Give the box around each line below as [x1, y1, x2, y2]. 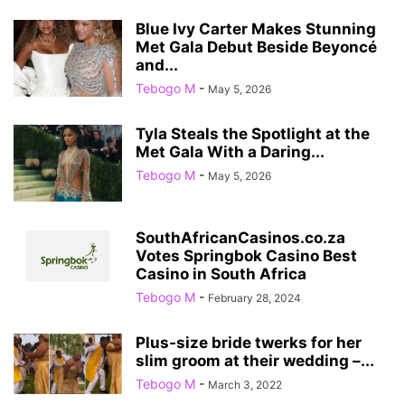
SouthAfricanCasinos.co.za [136, 228, 345, 247]
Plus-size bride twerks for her [136, 333, 362, 352]
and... [136, 55, 178, 74]
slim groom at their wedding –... [136, 351, 374, 370]
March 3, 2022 [208, 377, 282, 391]
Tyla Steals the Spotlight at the [136, 124, 370, 143]
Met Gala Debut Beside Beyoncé [136, 37, 377, 56]
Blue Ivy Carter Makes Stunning [136, 19, 376, 38]
